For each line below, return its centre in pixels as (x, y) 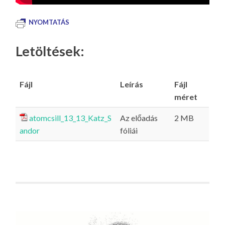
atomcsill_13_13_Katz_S (71, 118)
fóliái (129, 131)
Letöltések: (50, 51)
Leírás (132, 84)
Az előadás (139, 118)
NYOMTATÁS (49, 22)
